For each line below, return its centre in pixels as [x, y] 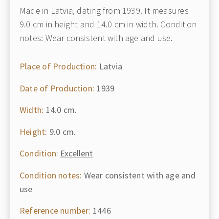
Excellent [77, 153]
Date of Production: [57, 88]
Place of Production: [58, 66]
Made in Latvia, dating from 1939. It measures [104, 11]
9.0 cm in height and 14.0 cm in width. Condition [108, 24]
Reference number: [55, 210]
